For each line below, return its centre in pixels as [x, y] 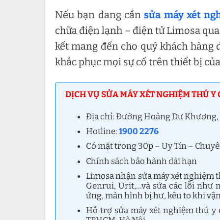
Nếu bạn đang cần [100, 15]
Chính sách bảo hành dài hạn [142, 161]
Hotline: [103, 132]
